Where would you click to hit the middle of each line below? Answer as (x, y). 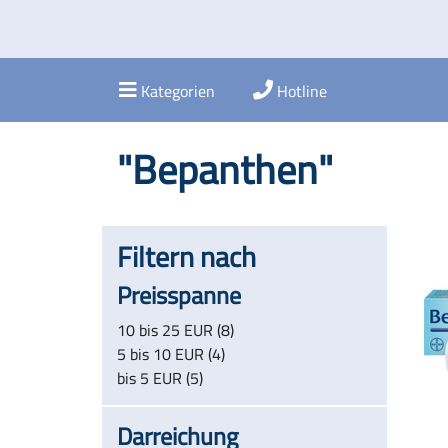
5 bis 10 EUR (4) (171, 354)
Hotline (302, 91)
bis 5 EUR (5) (160, 378)
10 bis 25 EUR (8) (175, 330)
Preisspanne (179, 295)
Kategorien (178, 91)
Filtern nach (186, 257)
